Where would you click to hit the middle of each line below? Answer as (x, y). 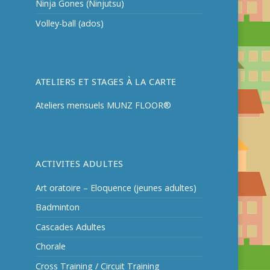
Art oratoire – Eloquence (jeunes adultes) (116, 187)
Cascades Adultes (71, 227)
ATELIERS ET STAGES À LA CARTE (106, 81)
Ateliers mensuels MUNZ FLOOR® (104, 105)
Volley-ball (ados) (70, 23)
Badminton (58, 207)
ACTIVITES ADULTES (80, 164)
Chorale (51, 246)
